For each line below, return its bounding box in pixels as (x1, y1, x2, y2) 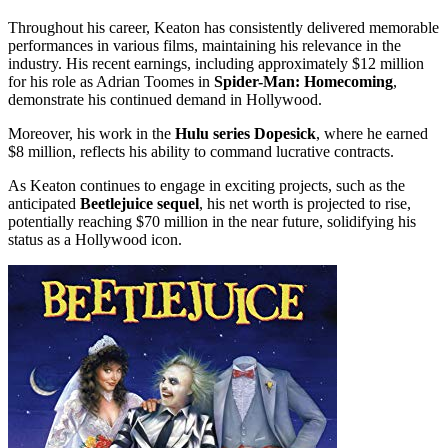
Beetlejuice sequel (80, 194, 199, 212)
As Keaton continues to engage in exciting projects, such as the (8, 176, 405, 194)
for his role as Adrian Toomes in (8, 72, 214, 90)
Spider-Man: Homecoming (214, 72, 393, 90)
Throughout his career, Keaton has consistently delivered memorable (8, 18, 439, 36)
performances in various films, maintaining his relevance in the (8, 36, 401, 54)
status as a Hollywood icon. (8, 230, 182, 248)
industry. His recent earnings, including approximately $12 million (8, 54, 424, 72)
